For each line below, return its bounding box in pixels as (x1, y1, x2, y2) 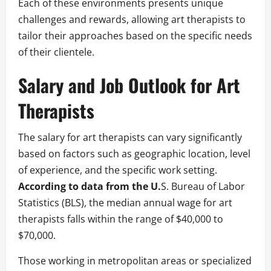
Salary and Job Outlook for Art (18, 71, 240, 99)
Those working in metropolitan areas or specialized (18, 254, 252, 268)
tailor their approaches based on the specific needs (18, 29, 252, 43)
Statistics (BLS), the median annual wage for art (18, 196, 232, 210)
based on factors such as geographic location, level (18, 147, 250, 161)
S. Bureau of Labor (161, 180, 245, 194)
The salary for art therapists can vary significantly (18, 131, 242, 145)
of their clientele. (18, 45, 94, 59)
